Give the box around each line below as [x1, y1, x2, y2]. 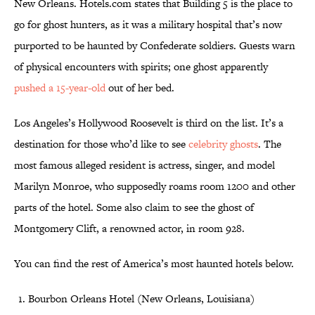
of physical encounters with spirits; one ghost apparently [14, 59, 268, 75]
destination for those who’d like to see [14, 136, 188, 152]
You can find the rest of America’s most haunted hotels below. [14, 256, 294, 271]
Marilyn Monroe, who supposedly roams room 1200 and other [14, 179, 295, 194]
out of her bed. [105, 80, 174, 96]
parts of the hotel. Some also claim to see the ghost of [14, 200, 254, 215]
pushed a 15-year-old [14, 80, 105, 96]
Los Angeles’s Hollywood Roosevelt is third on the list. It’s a [14, 115, 283, 131]
